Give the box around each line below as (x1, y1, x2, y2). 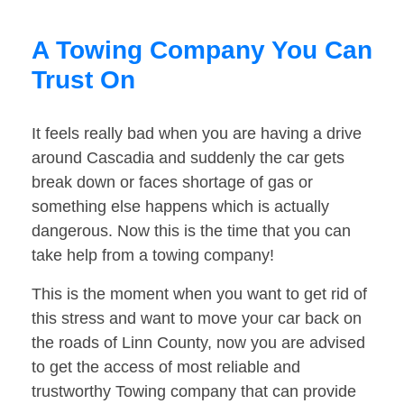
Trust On (32, 66, 135, 95)
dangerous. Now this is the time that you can (32, 222, 351, 241)
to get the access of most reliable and (32, 358, 300, 377)
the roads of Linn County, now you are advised (32, 334, 365, 353)
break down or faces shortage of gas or (32, 173, 313, 192)
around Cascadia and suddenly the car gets (32, 149, 344, 168)
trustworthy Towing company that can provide (32, 382, 356, 401)
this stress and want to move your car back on (32, 309, 362, 328)
